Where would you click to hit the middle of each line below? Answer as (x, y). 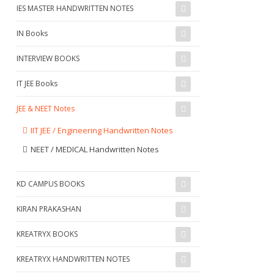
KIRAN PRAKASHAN (49, 209)
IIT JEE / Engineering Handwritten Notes (102, 130)
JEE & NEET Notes (46, 108)
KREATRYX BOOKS (47, 234)
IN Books (32, 33)
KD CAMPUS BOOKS (50, 183)
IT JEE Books (37, 83)
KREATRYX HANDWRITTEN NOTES (73, 259)
